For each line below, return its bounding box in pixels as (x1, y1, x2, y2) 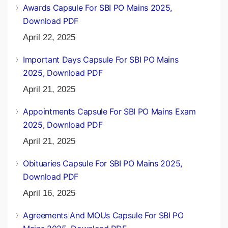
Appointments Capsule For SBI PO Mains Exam (23, 106, 196, 117)
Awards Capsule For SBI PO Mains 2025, (23, 2, 173, 13)
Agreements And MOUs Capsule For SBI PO (23, 210, 184, 220)
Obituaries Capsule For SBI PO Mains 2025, (23, 158, 182, 168)
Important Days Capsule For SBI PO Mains (23, 54, 179, 65)
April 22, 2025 (23, 32, 75, 42)
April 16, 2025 (23, 188, 75, 198)
